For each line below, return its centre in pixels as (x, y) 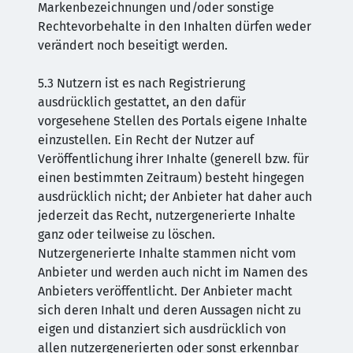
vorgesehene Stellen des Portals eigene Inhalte (173, 121)
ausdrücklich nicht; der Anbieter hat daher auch (175, 197)
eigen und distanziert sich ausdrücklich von (162, 329)
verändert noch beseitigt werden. (133, 45)
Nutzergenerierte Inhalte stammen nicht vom (167, 253)
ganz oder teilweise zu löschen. (126, 234)
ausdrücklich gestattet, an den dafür (142, 102)
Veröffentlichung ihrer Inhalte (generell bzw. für (173, 159)
